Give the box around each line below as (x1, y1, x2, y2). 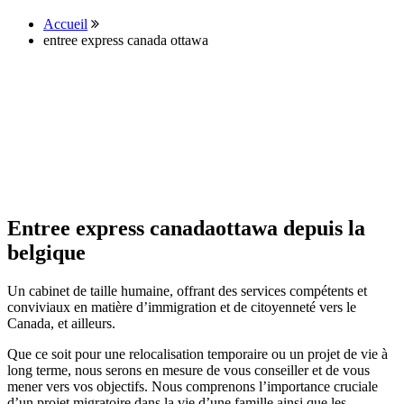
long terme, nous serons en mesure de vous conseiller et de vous (7, 362, 370, 378)
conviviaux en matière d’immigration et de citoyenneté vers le (7, 298, 356, 315)
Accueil (43, 15, 87, 32)
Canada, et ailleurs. (7, 315, 115, 331)
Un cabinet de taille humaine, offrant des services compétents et (7, 282, 367, 298)
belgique (7, 240, 86, 264)
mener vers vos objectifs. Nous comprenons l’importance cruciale (7, 378, 378, 394)
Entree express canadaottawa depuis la (7, 216, 365, 240)
